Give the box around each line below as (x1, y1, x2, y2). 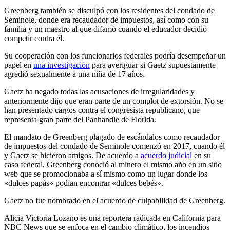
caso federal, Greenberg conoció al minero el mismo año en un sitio (4, 160, 222, 169)
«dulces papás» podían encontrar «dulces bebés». (4, 178, 163, 187)
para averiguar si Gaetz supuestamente (90, 60, 216, 69)
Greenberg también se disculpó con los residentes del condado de (4, 6, 215, 15)
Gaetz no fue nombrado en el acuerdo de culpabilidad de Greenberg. (4, 196, 225, 205)
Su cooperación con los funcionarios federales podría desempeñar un (4, 51, 226, 60)
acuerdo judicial (141, 150, 192, 160)
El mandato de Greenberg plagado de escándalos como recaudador (4, 132, 220, 141)
